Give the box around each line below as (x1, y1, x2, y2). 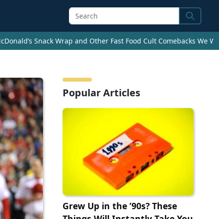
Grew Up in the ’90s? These (63, 200, 177, 212)
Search (185, 16, 213, 28)
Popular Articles (63, 86, 140, 100)
